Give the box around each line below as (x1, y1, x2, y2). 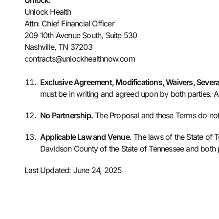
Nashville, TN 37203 (24, 42, 92, 52)
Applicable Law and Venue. (40, 132, 131, 142)
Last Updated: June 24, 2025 (24, 165, 122, 175)
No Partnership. (40, 110, 93, 120)
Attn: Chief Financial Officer (24, 19, 114, 28)
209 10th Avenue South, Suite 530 (24, 30, 137, 40)
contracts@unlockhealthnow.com (24, 54, 135, 64)
